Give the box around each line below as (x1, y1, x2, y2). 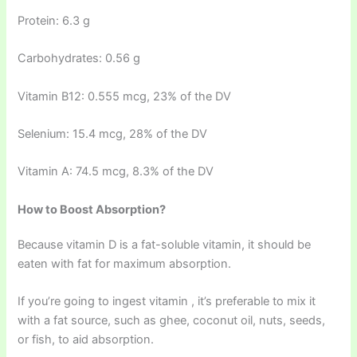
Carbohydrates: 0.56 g (18, 51, 141, 66)
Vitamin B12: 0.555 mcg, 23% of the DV (18, 88, 232, 104)
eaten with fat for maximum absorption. (18, 256, 232, 271)
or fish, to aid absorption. (18, 332, 155, 347)
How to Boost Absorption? (18, 202, 167, 217)
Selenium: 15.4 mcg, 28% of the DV (18, 127, 208, 142)
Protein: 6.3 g (18, 14, 91, 29)
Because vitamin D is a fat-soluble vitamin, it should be (18, 237, 312, 252)
